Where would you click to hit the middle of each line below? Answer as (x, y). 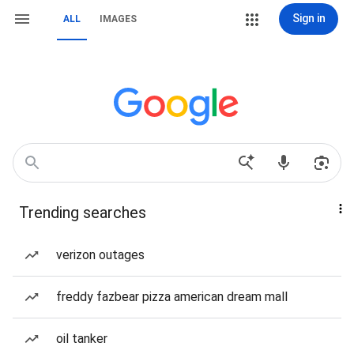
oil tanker (82, 339)
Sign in (309, 18)
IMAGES (118, 19)
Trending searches (83, 213)
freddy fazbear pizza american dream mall (172, 297)
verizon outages (100, 255)
